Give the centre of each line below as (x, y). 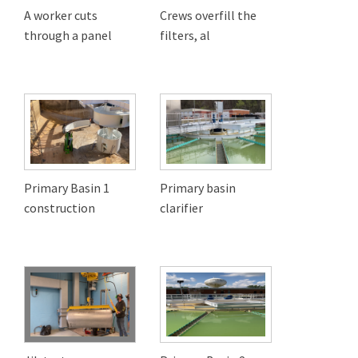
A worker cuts (61, 16)
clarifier (181, 208)
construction (60, 208)
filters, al (185, 36)
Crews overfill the (208, 16)
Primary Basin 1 (67, 188)
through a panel (68, 36)
